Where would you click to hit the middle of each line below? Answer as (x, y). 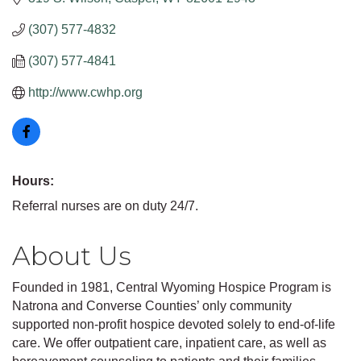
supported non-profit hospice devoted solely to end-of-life (174, 325)
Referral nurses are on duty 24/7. (105, 206)
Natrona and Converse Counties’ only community (152, 306)
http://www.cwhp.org (85, 93)
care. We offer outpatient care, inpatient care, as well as (169, 343)
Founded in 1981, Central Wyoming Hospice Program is (172, 288)
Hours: (33, 181)
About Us (72, 256)
